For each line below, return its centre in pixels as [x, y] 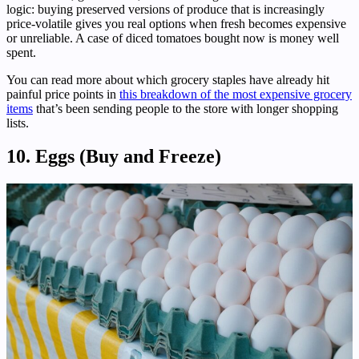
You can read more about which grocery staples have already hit [168, 79]
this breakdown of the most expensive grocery [236, 94]
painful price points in [63, 94]
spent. [21, 52]
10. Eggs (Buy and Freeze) [114, 157]
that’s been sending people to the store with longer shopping [186, 108]
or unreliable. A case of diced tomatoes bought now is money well [173, 38]
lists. [18, 123]
